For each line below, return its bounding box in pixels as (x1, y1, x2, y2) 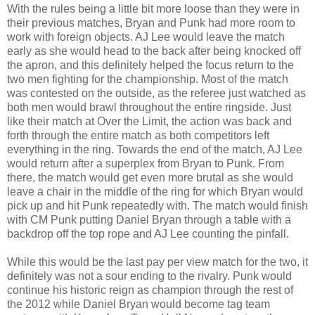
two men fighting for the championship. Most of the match (7, 72, 288, 85)
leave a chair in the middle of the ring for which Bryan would (7, 185, 303, 198)
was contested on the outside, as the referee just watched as (7, 86, 306, 99)
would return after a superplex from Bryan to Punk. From (7, 157, 284, 169)
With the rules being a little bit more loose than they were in (7, 2, 300, 15)
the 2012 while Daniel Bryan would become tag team (7, 297, 270, 310)
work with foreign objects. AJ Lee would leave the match (7, 30, 285, 43)
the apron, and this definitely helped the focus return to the (7, 58, 294, 71)
